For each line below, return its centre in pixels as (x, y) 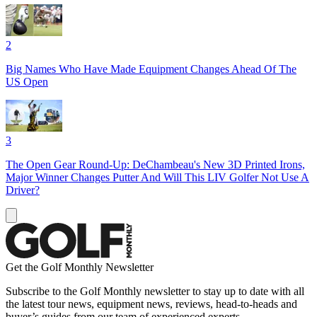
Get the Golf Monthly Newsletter (80, 267)
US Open (27, 81)
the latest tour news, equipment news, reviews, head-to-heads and (151, 304)
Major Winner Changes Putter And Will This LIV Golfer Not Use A (157, 177)
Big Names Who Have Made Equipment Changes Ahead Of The (151, 69)
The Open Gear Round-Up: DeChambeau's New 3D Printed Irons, (155, 164)
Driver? (23, 190)
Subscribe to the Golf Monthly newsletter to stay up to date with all (155, 291)
